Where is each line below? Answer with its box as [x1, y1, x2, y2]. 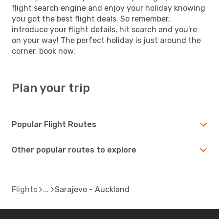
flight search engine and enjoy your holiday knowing [12, 3, 205, 13]
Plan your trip [12, 81, 90, 95]
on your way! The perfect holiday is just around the [12, 35, 201, 45]
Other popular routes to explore [12, 145, 136, 154]
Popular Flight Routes [12, 119, 96, 129]
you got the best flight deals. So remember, [12, 14, 170, 23]
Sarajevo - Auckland [55, 184, 130, 194]
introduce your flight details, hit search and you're [12, 24, 197, 34]
